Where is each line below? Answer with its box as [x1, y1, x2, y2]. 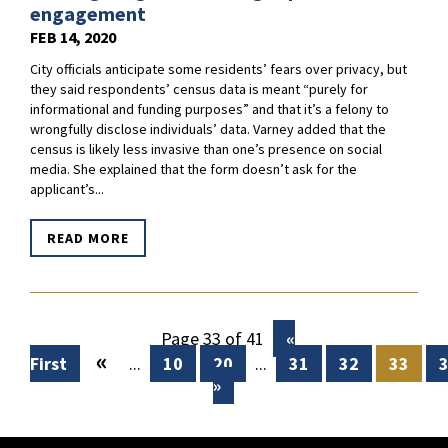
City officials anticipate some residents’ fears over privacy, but [30, 60, 407, 79]
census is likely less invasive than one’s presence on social [30, 140, 382, 159]
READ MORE [47, 229, 129, 248]
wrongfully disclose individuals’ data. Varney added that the [30, 120, 386, 139]
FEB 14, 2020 [30, 27, 116, 48]
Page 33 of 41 [160, 327, 264, 351]
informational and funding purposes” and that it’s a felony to [30, 100, 389, 119]
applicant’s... [30, 180, 104, 199]
